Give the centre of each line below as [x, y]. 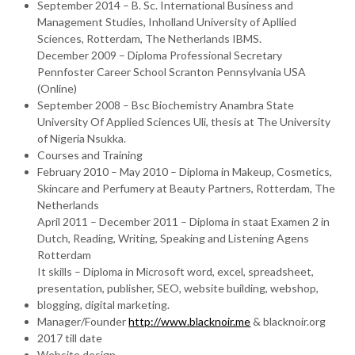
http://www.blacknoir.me [190, 321]
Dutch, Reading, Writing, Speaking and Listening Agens [174, 238]
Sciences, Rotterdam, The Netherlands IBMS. [150, 38]
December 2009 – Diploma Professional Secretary [160, 55]
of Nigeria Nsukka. [82, 138]
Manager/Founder [83, 321]
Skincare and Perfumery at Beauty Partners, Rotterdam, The [187, 188]
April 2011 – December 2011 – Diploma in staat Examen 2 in [184, 221]
